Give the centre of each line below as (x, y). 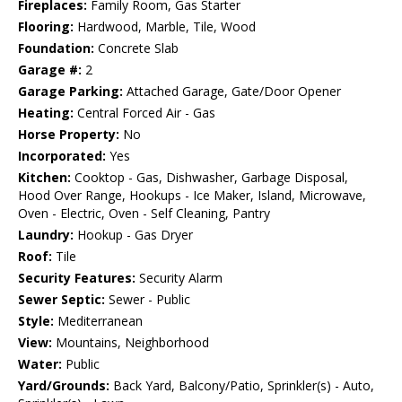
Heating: (46, 113)
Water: (40, 364)
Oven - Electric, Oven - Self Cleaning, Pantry (144, 214)
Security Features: (77, 278)
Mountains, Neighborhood (131, 343)
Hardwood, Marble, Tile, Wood (165, 27)
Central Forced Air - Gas (144, 113)
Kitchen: (44, 178)
